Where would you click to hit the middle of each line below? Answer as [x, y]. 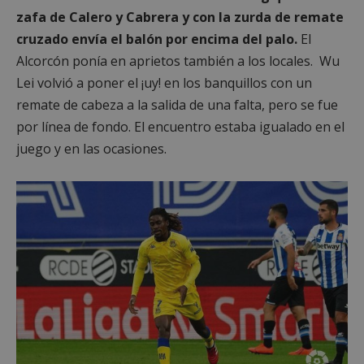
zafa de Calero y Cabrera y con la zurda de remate [180, 17]
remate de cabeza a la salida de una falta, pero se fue [177, 105]
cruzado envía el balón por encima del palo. [157, 39]
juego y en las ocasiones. [91, 149]
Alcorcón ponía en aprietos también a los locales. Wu [178, 61]
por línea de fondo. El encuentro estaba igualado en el [180, 127]
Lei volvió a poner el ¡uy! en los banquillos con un [164, 83]
